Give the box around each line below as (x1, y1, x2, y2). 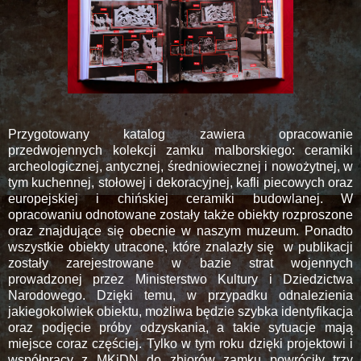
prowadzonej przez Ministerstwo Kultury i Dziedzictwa (8, 272, 353, 287)
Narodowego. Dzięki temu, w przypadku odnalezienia (8, 288, 353, 303)
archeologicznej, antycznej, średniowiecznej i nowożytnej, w (8, 160, 353, 174)
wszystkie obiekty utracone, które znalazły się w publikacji (8, 240, 353, 255)
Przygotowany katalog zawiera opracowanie (8, 127, 353, 142)
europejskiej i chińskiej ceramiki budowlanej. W (8, 192, 353, 206)
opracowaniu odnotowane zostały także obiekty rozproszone (8, 208, 353, 222)
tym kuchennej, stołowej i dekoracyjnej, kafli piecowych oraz (8, 176, 353, 190)
